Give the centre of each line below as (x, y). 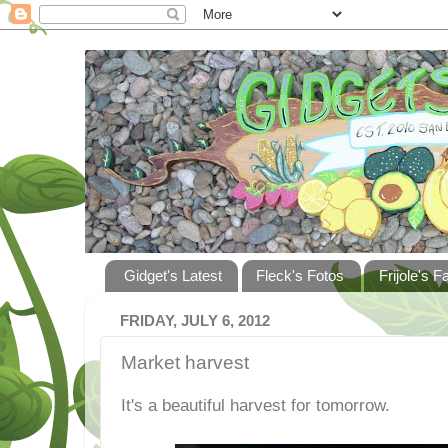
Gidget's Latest (172, 276)
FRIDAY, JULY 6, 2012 (195, 321)
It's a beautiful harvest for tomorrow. (255, 405)
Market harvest (185, 362)
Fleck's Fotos (300, 276)
